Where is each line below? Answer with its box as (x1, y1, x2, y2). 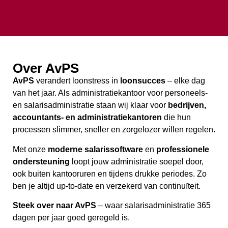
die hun (162, 113, 191, 122)
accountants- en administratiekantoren (13, 113, 162, 122)
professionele (156, 145, 209, 154)
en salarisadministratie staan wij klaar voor (13, 101, 168, 110)
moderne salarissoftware (48, 145, 143, 154)
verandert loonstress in (34, 76, 120, 85)
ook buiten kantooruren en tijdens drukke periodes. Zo (13, 169, 207, 178)
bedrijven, (168, 101, 206, 110)
